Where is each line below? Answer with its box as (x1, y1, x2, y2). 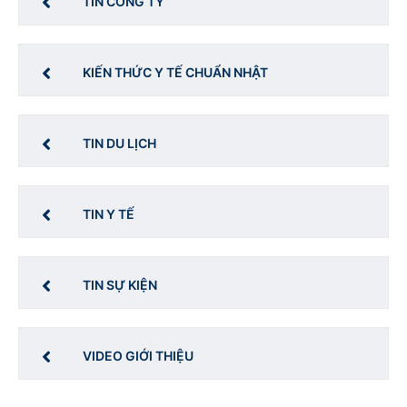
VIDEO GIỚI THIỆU (83, 348, 194, 364)
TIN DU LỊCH (83, 135, 156, 152)
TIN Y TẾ (83, 206, 134, 223)
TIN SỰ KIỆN (83, 277, 157, 293)
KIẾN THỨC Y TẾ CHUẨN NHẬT (83, 65, 268, 81)
